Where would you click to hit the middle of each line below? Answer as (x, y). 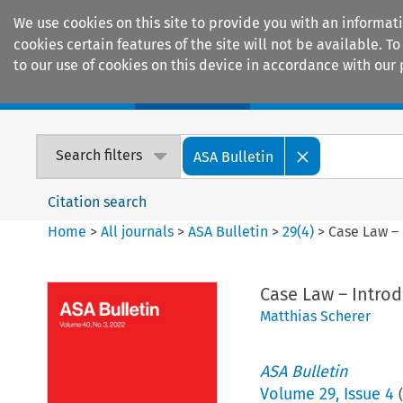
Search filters (99, 156)
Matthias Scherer (315, 316)
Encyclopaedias (332, 91)
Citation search (98, 201)
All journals (139, 231)
